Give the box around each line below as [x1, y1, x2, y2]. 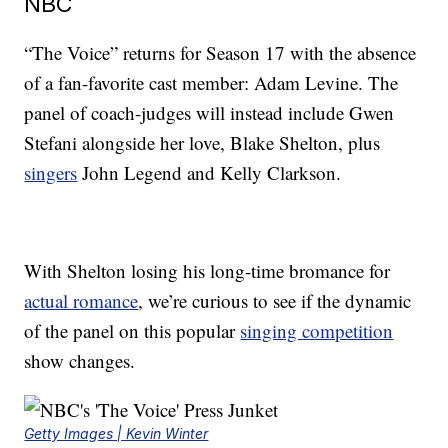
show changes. [24, 348, 136, 374]
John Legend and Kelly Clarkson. [77, 160, 342, 186]
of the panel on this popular [24, 318, 241, 344]
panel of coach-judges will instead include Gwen [24, 100, 395, 126]
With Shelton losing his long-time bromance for [24, 258, 391, 284]
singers [24, 160, 78, 186]
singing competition [240, 318, 394, 344]
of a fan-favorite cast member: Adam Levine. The [24, 70, 399, 96]
